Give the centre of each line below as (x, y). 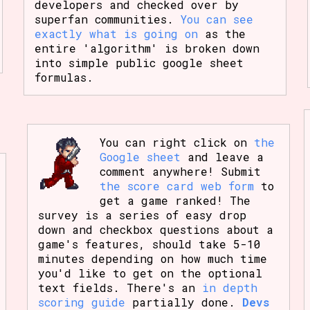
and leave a (222, 156)
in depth (229, 287)
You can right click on (177, 142)
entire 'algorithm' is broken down (147, 48)
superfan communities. (107, 19)
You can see (217, 19)
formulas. (64, 77)
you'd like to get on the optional (150, 273)
